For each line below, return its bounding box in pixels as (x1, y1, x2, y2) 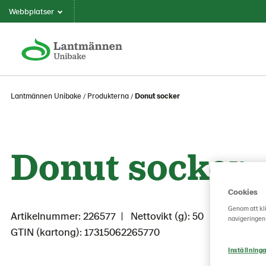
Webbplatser (9, 6, 54, 16)
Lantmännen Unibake (11, 91, 81, 100)
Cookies (228, 186, 258, 197)
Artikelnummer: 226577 (11, 209, 116, 222)
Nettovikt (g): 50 (128, 209, 204, 222)
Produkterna (87, 91, 129, 100)
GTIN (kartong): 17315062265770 (11, 225, 160, 238)
